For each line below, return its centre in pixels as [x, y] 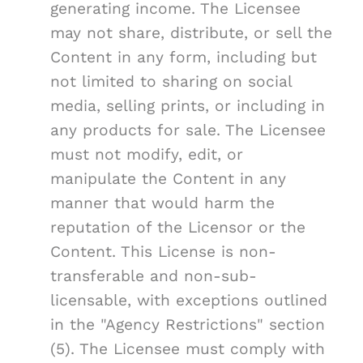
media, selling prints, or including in [188, 106]
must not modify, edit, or [147, 155]
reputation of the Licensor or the [178, 228]
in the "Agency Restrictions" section [188, 325]
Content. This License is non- [163, 252]
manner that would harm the [162, 203]
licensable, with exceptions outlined [189, 301]
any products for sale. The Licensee [188, 130]
